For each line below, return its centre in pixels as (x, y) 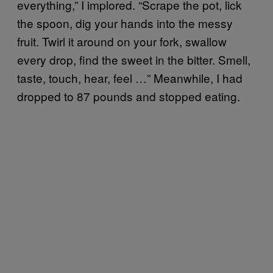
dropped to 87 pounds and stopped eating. (129, 96)
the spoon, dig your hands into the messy (125, 23)
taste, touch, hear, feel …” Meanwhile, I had (130, 77)
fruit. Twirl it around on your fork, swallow (122, 41)
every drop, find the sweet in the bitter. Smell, (134, 59)
